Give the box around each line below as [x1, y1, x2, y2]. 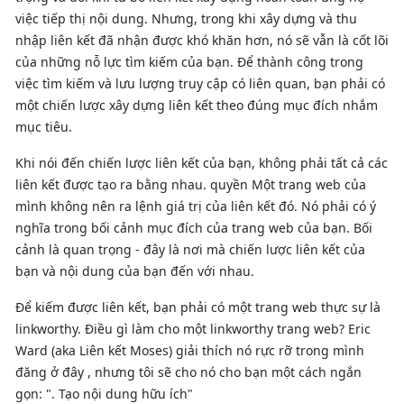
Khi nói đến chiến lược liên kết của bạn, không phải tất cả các [15, 153, 388, 171]
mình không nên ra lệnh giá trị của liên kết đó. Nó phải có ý [15, 197, 376, 215]
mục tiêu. [15, 117, 72, 135]
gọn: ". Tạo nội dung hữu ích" [15, 384, 193, 402]
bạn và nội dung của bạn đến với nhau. [15, 262, 254, 280]
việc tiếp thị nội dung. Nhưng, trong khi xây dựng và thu [15, 9, 357, 27]
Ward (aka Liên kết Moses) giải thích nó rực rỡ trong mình [15, 341, 364, 359]
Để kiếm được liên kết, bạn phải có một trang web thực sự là [15, 298, 381, 316]
